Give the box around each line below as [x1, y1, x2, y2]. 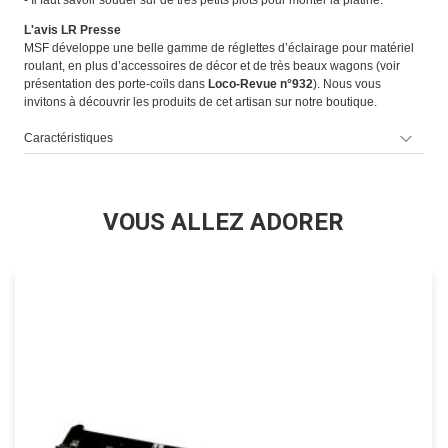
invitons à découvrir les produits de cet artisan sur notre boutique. [23, 95, 377, 110]
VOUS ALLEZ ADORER [103, 208, 345, 237]
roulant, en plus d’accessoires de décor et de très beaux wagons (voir [23, 59, 400, 74]
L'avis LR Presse [23, 23, 121, 38]
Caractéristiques [23, 131, 113, 146]
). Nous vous [312, 77, 381, 92]
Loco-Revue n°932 [207, 77, 313, 92]
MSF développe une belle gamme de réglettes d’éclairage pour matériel [23, 41, 414, 56]
